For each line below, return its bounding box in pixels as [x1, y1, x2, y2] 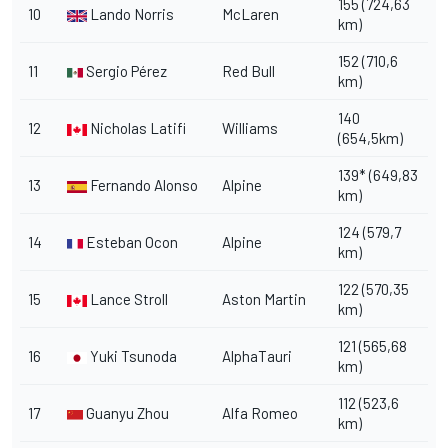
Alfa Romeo [222, 403, 298, 422]
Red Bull [222, 61, 275, 80]
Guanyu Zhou [83, 403, 169, 422]
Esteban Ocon [83, 232, 178, 251]
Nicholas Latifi [87, 118, 186, 137]
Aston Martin [222, 289, 306, 308]
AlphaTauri [222, 346, 292, 365]
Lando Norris [87, 4, 174, 23]
